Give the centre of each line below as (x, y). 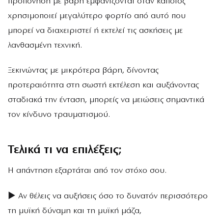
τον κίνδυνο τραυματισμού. (59, 114)
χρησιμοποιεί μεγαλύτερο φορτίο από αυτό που (97, 16)
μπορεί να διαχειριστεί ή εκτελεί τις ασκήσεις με (95, 30)
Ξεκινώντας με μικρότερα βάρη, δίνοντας (83, 70)
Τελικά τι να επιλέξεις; (65, 151)
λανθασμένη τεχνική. (45, 45)
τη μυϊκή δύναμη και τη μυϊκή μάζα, (75, 211)
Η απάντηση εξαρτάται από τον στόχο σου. (87, 171)
